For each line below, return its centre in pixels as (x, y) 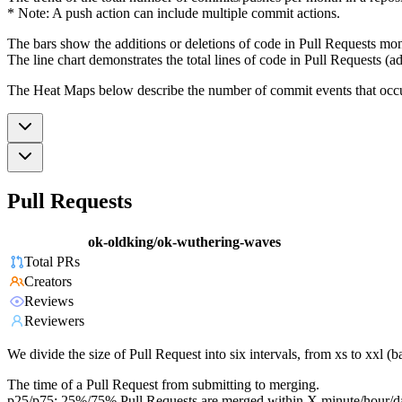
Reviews (49, 301)
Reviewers (54, 321)
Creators (48, 282)
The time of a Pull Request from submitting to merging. (163, 385)
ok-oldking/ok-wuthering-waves (184, 242)
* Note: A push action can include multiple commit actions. (174, 13)
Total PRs (52, 262)
